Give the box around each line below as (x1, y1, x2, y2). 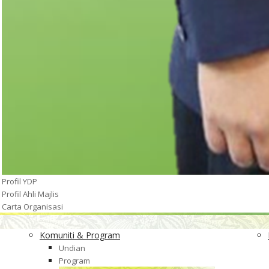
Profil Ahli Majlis (2, 189, 59, 199)
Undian (59, 243, 85, 253)
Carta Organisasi (2, 201, 63, 212)
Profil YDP (2, 176, 37, 187)
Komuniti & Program (40, 229, 120, 241)
